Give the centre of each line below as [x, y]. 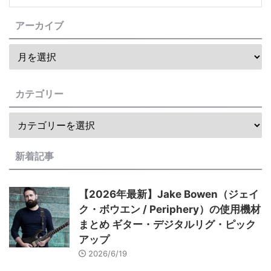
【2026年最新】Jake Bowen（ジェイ [169, 194]
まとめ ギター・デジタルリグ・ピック [167, 224]
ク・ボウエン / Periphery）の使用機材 [170, 209]
